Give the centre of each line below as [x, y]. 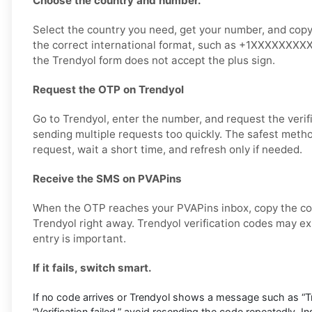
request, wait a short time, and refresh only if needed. [167, 150]
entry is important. [79, 239]
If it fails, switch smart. [92, 268]
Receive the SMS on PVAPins [107, 179]
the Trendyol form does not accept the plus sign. [154, 61]
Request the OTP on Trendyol [108, 90]
